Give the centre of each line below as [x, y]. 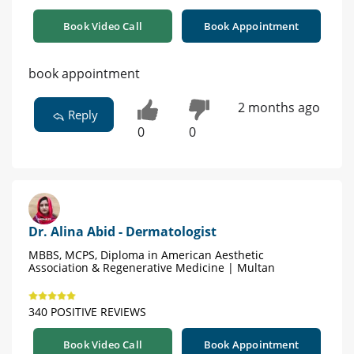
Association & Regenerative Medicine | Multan [152, 268]
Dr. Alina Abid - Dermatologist [122, 232]
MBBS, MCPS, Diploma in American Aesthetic [146, 255]
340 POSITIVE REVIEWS [87, 312]
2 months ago [279, 108]
